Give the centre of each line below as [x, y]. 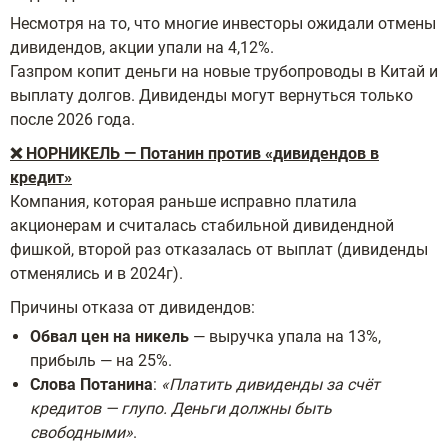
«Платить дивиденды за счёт [270, 384]
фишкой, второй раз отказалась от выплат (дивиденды [219, 249]
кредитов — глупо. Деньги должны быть [181, 408]
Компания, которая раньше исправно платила [183, 201]
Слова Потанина [91, 384]
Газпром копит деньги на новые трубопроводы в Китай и [224, 71]
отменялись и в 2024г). [96, 273]
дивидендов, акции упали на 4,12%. [142, 47]
